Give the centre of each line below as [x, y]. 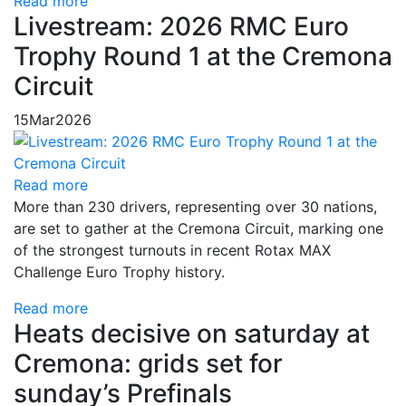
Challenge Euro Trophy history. [119, 271]
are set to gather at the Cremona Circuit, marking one [198, 228]
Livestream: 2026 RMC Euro [181, 26]
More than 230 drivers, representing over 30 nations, [195, 206]
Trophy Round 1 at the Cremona [203, 56]
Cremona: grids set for [148, 363]
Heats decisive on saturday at [192, 333]
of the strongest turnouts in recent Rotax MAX [172, 250]
